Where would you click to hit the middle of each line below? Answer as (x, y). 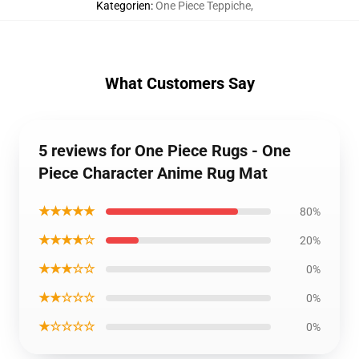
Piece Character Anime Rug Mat (153, 173)
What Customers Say (179, 84)
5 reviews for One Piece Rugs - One (165, 151)
